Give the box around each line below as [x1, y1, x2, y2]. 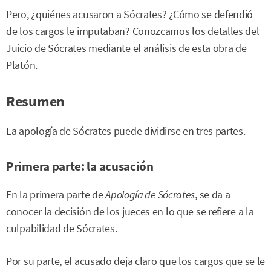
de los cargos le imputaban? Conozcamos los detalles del [6, 25, 260, 38]
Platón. [6, 59, 38, 72]
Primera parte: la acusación [6, 158, 154, 174]
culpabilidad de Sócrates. [6, 222, 117, 235]
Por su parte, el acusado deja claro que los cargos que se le [6, 255, 266, 269]
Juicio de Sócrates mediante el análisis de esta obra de [6, 42, 247, 55]
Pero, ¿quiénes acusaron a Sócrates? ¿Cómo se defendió [6, 8, 253, 21]
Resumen [6, 92, 65, 111]
